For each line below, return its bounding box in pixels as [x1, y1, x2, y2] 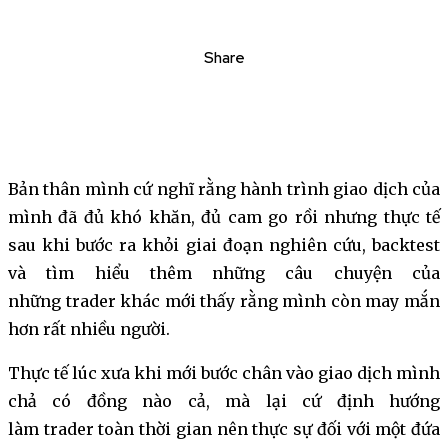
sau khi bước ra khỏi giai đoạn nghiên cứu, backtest [8, 235, 440, 256]
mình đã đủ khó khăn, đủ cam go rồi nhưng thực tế [8, 207, 440, 228]
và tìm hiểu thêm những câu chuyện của [8, 263, 440, 284]
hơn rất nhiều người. [8, 319, 170, 340]
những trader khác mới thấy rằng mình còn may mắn [8, 291, 440, 312]
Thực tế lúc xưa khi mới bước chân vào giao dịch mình [8, 363, 440, 384]
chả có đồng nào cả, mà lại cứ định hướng [8, 391, 440, 412]
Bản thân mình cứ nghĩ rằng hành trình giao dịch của [8, 179, 440, 200]
